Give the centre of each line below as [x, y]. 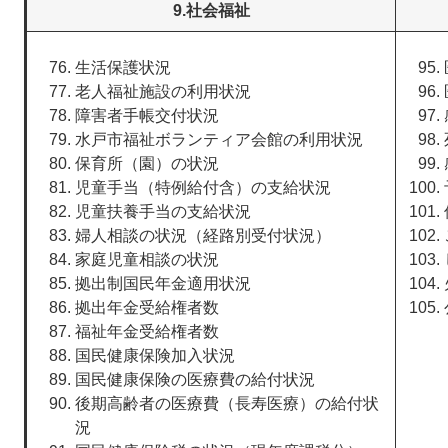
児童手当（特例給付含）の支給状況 [203, 187]
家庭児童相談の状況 [147, 259]
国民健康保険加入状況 [155, 355]
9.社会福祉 [211, 10]
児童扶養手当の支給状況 [163, 211]
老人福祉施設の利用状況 [163, 91]
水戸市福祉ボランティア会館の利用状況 [219, 139]
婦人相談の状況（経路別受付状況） [203, 235]
